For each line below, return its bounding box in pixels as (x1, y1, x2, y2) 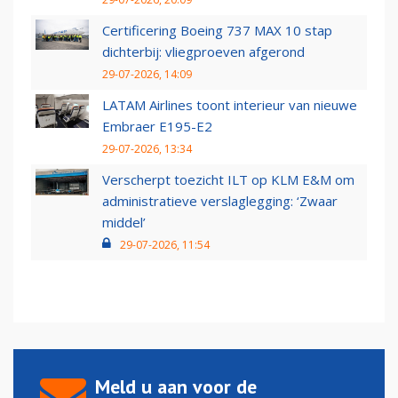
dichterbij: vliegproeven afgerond (102, 43, 305, 61)
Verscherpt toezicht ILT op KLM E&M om (102, 171, 354, 189)
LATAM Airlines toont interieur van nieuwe (102, 96, 357, 115)
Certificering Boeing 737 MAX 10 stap (102, 21, 332, 40)
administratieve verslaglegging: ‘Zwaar (102, 192, 338, 211)
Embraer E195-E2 (102, 117, 212, 136)
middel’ (102, 213, 146, 232)
